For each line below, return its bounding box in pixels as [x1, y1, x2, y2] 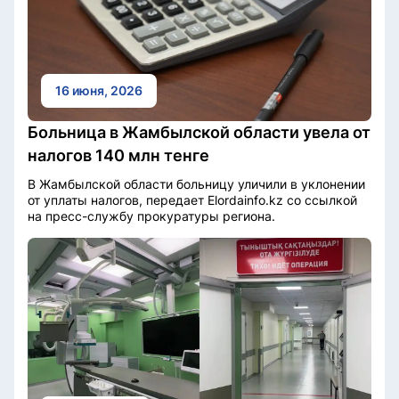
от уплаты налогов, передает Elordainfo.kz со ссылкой [28, 191, 357, 208]
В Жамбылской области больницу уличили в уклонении [28, 175, 365, 191]
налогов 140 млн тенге [28, 145, 209, 165]
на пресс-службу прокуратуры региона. [28, 208, 275, 224]
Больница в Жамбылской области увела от [28, 122, 370, 142]
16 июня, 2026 [55, 82, 142, 98]
